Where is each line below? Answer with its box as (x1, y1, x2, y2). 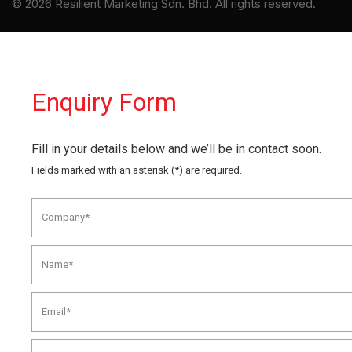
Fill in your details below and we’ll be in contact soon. (31, 141, 321, 156)
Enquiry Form (31, 86, 177, 117)
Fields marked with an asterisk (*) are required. (31, 163, 242, 176)
